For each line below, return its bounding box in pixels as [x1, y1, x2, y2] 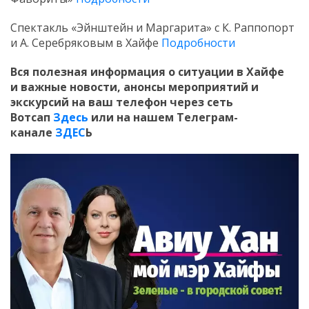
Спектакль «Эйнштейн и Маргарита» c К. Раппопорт [10, 20, 295, 36]
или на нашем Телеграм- [88, 110, 238, 126]
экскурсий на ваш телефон [10, 94, 170, 110]
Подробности [161, 35, 235, 51]
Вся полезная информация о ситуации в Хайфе [10, 64, 284, 80]
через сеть [170, 94, 233, 110]
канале [10, 125, 55, 141]
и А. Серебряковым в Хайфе [10, 35, 161, 51]
